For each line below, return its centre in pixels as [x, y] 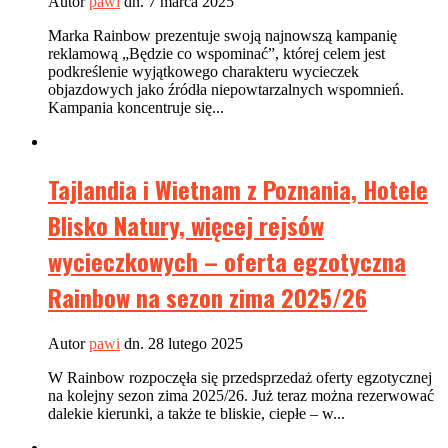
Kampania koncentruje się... [136, 107]
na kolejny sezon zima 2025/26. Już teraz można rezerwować [241, 395]
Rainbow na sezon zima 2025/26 [207, 296]
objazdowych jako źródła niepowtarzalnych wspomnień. [226, 89]
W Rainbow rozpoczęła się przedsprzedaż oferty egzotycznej [240, 377]
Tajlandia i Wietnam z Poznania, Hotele [238, 188]
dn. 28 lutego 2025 [181, 343]
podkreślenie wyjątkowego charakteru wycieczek [203, 71]
